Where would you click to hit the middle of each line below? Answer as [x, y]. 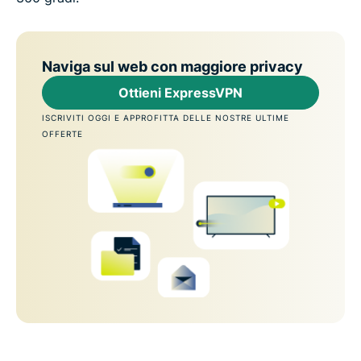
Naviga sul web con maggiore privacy [172, 66]
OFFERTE [62, 133]
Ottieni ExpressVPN [180, 92]
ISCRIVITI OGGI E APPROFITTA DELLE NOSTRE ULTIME [166, 117]
